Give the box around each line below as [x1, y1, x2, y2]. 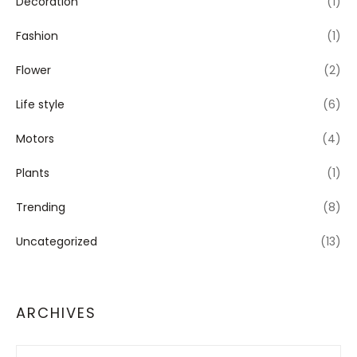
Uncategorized [16, 233, 97, 249]
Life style [16, 96, 65, 112]
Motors [16, 131, 54, 147]
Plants [16, 165, 49, 181]
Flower [16, 62, 51, 78]
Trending [16, 199, 65, 215]
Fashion [16, 28, 58, 44]
